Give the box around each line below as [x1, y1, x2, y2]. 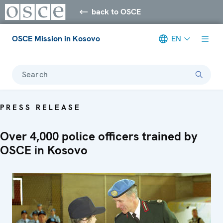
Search [22, 69, 48, 80]
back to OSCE [92, 6, 141, 17]
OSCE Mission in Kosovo [12, 33, 100, 44]
